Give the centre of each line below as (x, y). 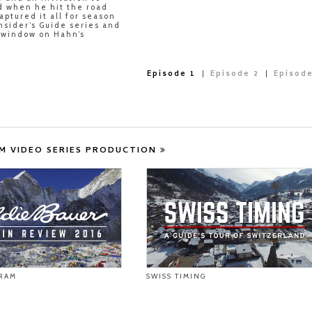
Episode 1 (171, 75)
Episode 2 (235, 75)
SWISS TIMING (176, 276)
